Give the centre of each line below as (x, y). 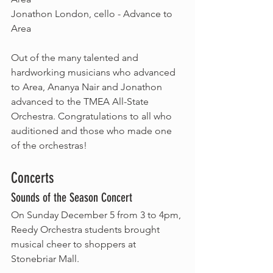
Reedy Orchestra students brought (87, 229)
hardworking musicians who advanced (94, 72)
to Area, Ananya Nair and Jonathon (88, 87)
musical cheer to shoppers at (75, 244)
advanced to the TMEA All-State (81, 101)
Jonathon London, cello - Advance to (93, 14)
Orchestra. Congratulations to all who (93, 116)
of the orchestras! (49, 145)
